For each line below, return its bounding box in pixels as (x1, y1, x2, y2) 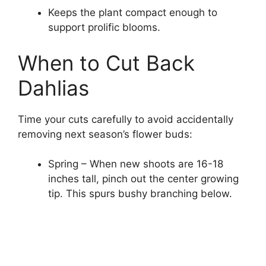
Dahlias (18, 75, 89, 100)
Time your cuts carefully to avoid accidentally (18, 113, 233, 125)
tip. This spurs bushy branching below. (48, 188, 232, 200)
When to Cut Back (18, 50, 195, 75)
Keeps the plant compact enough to (48, 7, 217, 19)
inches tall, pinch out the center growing (48, 173, 239, 185)
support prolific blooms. (48, 21, 160, 34)
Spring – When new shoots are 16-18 (48, 158, 223, 170)
